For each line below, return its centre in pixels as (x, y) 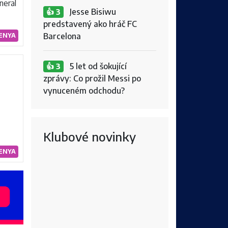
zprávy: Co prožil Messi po (92, 78)
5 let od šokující (96, 66)
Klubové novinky (90, 136)
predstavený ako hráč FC (90, 24)
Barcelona (62, 36)
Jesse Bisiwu (91, 11)
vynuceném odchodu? (84, 90)
